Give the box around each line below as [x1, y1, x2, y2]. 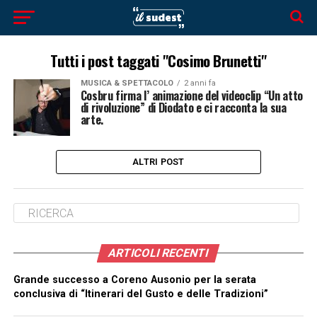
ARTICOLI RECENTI [107, 246, 211, 260]
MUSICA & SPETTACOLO [80, 79, 173, 88]
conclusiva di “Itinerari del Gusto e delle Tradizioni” [13, 288, 268, 300]
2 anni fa [183, 79, 216, 88]
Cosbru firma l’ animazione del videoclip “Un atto [80, 87, 303, 104]
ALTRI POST [132, 156, 185, 167]
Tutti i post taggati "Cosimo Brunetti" [50, 50, 267, 71]
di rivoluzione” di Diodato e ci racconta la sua [80, 99, 287, 116]
